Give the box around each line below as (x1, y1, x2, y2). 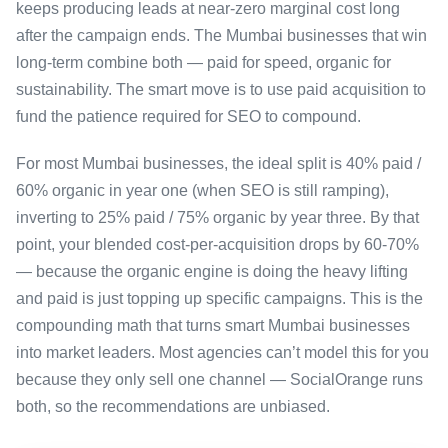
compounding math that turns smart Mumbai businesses (16, 316, 410, 334)
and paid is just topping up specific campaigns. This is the (16, 289, 423, 307)
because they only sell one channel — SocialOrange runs (16, 370, 423, 388)
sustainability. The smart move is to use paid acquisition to (16, 80, 426, 98)
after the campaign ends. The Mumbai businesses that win (16, 26, 427, 44)
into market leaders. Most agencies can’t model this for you (16, 343, 429, 361)
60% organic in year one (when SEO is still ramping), (16, 181, 389, 199)
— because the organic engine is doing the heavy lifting (16, 262, 408, 280)
